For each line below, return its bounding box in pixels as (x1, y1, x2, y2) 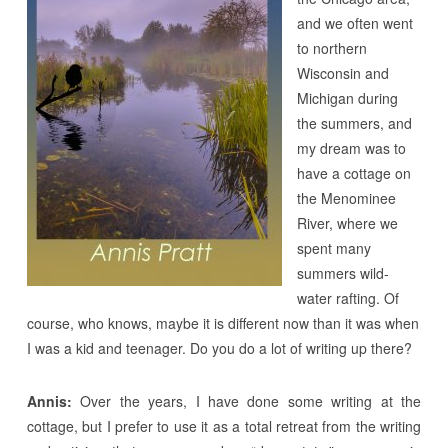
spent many (296, 237, 371, 258)
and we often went (296, 12, 413, 33)
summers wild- (296, 262, 389, 283)
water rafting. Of (296, 287, 399, 308)
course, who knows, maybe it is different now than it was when (26, 312, 419, 333)
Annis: (26, 390, 72, 411)
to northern (296, 37, 367, 58)
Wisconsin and (296, 62, 389, 83)
